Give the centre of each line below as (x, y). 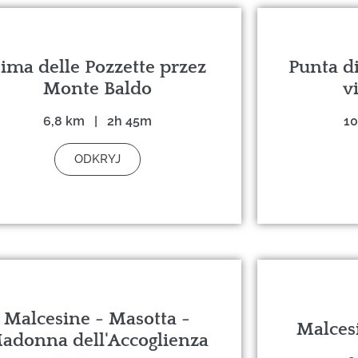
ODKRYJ (97, 159)
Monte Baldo (97, 88)
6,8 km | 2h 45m (97, 121)
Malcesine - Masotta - (97, 318)
